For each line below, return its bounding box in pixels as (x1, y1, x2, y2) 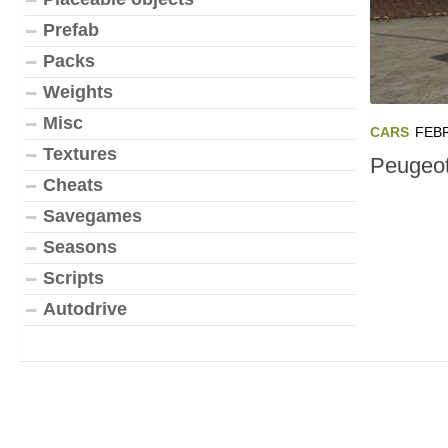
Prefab (43, 20, 99, 40)
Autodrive (43, 299, 127, 319)
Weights (43, 82, 113, 102)
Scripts (43, 268, 104, 288)
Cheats (43, 175, 103, 195)
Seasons (43, 237, 117, 257)
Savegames (43, 206, 142, 226)
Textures (43, 144, 117, 164)
